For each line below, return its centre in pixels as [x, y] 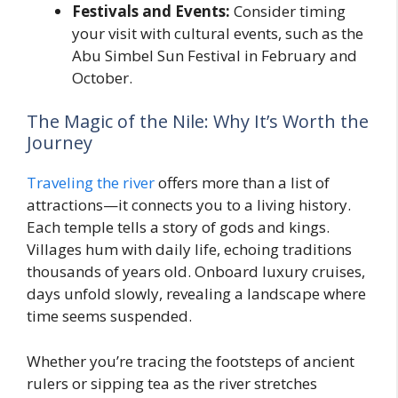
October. [102, 77]
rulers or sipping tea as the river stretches [172, 383]
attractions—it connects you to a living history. [189, 205]
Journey [60, 143]
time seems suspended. [109, 316]
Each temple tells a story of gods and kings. [178, 227]
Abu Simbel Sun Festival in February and [215, 55]
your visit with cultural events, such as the [218, 33]
